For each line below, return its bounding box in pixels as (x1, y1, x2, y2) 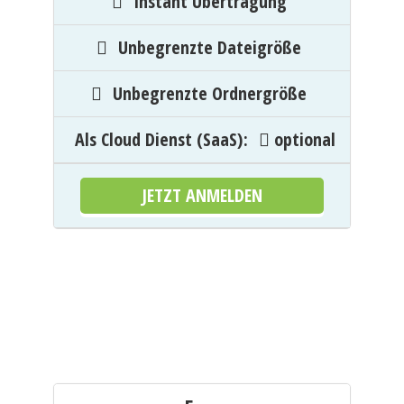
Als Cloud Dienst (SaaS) (75, 127, 243, 151)
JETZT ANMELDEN (142, 183, 262, 207)
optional (270, 127, 335, 151)
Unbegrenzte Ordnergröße (113, 81, 307, 106)
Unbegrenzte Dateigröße (118, 35, 301, 60)
